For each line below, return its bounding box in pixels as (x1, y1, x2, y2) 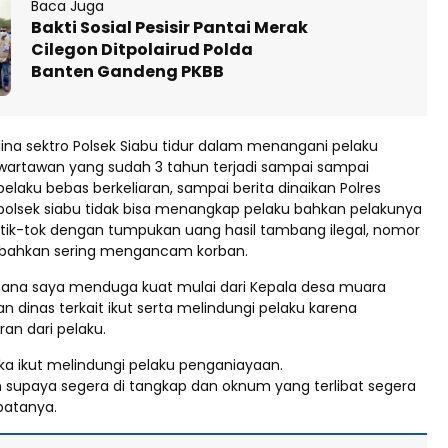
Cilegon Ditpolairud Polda (31, 37, 253, 61)
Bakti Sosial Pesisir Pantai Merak (31, 15, 308, 39)
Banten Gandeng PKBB (31, 59, 224, 83)
